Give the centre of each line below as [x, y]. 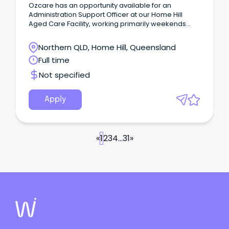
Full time [54, 60]
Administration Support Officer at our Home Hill [106, 14]
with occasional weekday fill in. [79, 33]
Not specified [64, 75]
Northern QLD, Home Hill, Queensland [107, 47]
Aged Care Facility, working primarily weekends [107, 24]
